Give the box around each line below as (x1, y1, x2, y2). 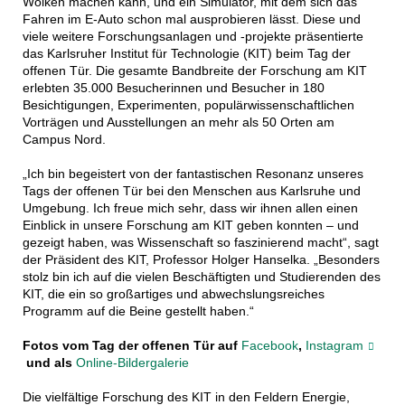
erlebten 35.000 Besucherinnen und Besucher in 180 (22, 80, 325, 96)
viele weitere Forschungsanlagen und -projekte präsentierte (22, 29, 363, 44)
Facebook (240, 338, 298, 353)
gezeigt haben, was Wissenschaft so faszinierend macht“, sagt (22, 235, 379, 250)
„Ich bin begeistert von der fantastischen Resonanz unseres (22, 166, 363, 182)
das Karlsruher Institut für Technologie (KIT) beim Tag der (22, 46, 351, 61)
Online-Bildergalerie (75, 355, 189, 371)
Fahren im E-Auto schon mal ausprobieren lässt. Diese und (22, 12, 361, 27)
